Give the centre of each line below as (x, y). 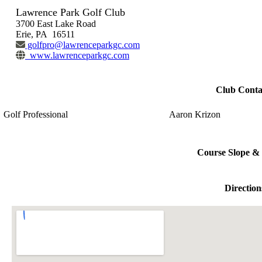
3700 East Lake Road (56, 23)
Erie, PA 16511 (45, 34)
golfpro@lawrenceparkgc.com (82, 44)
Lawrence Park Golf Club (70, 12)
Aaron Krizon (196, 115)
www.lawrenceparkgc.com (77, 55)
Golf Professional (36, 115)
